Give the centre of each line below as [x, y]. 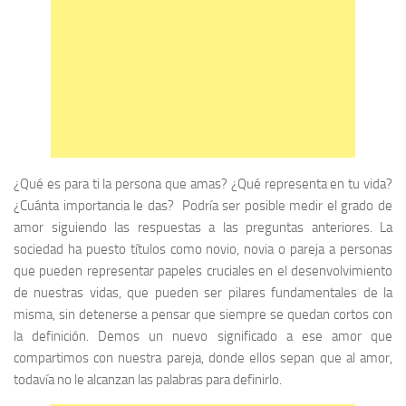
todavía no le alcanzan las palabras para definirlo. [148, 380]
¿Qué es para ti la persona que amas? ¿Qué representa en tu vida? [203, 184]
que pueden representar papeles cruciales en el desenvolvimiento [203, 271]
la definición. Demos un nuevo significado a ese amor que [203, 336]
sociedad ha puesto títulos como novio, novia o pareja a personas [203, 249]
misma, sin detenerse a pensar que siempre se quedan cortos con [203, 314]
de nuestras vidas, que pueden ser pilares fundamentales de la [203, 293]
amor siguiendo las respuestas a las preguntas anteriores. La [203, 227]
